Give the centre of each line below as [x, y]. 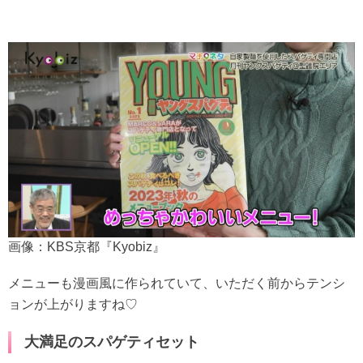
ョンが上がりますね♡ [73, 304]
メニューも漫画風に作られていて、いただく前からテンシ [177, 283]
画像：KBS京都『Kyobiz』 [87, 246]
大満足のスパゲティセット [112, 342]
